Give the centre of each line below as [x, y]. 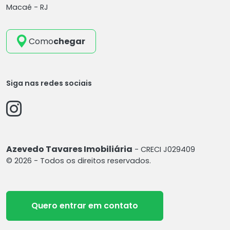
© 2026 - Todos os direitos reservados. [79, 161]
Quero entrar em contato [85, 206]
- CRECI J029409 [164, 150]
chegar [69, 41]
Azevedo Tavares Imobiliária [69, 149]
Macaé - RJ [27, 7]
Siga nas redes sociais [49, 83]
